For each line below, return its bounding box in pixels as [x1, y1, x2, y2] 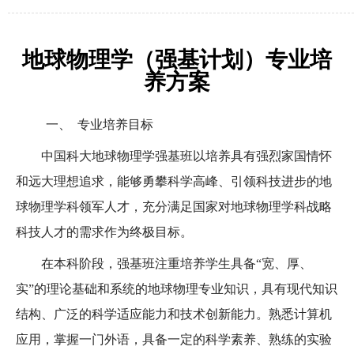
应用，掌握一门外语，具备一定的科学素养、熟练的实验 [16, 333, 332, 346]
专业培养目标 [77, 118, 153, 131]
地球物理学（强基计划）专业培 [22, 47, 332, 72]
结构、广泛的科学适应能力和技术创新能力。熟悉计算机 [16, 307, 332, 321]
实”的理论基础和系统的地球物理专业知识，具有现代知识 [16, 282, 337, 296]
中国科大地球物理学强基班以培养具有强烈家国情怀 [41, 149, 332, 163]
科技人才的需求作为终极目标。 [16, 225, 193, 239]
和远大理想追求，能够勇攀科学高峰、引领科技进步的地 [16, 175, 332, 188]
